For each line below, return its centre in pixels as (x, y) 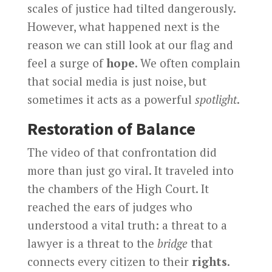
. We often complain (187, 63)
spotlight (216, 99)
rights (209, 261)
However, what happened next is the (123, 26)
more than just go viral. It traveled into (130, 170)
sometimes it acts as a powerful (111, 99)
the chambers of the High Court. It (118, 188)
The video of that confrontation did (122, 152)
